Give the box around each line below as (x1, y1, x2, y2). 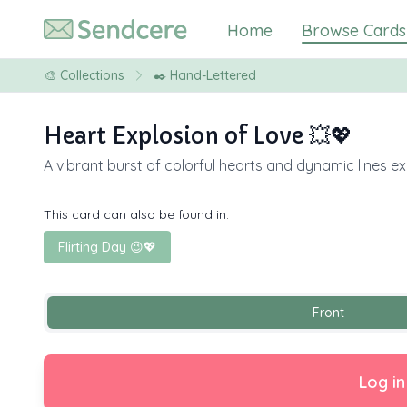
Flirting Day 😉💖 (58, 239, 156, 255)
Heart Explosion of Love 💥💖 (44, 123, 352, 150)
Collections (60, 67, 124, 84)
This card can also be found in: (44, 206, 229, 223)
